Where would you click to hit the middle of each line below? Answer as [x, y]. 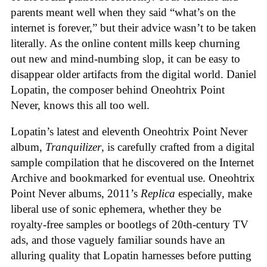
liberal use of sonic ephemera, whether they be [116, 209]
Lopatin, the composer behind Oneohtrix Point [118, 89]
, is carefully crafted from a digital [178, 147]
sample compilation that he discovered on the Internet [132, 163]
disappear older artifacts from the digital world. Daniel [133, 74]
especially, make [214, 194]
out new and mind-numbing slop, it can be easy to [125, 58]
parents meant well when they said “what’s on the [123, 12]
